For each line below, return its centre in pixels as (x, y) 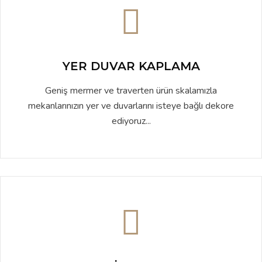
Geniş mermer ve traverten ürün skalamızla (131, 91)
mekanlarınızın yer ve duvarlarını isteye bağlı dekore (131, 106)
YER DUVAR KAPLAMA (131, 66)
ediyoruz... (131, 121)
